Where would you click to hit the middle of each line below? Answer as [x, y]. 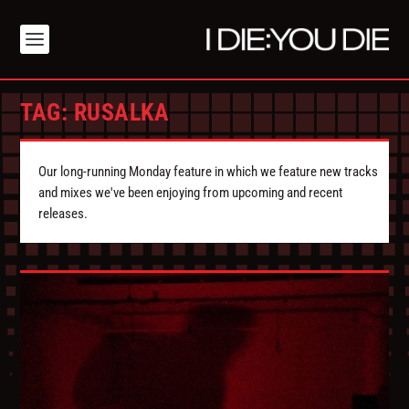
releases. [63, 214]
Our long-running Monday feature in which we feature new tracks [209, 172]
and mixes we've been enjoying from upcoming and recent [191, 193]
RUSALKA [121, 113]
